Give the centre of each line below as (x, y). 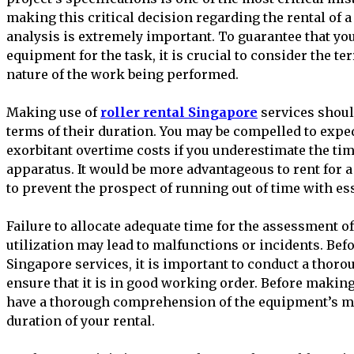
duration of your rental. (81, 320)
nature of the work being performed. (122, 74)
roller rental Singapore (179, 112)
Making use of (53, 112)
